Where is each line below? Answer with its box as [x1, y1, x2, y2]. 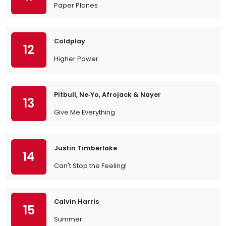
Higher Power [54, 54, 98, 63]
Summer [54, 215, 82, 223]
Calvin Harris [54, 197, 99, 206]
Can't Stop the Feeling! [54, 161, 127, 170]
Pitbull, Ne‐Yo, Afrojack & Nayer [54, 90, 161, 99]
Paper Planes [54, 1, 98, 10]
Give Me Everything [54, 108, 115, 117]
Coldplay [54, 37, 85, 45]
